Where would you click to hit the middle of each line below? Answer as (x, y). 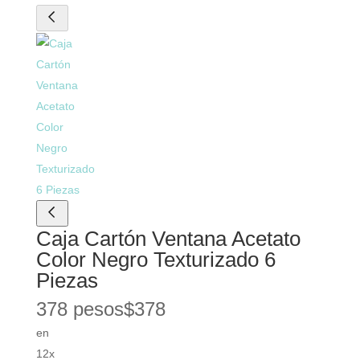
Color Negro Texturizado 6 (155, 260)
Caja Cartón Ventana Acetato (168, 239)
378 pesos (80, 309)
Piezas (67, 281)
